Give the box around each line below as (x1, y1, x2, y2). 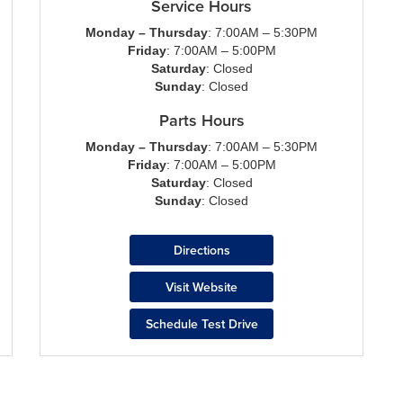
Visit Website (166, 278, 237, 296)
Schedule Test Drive (145, 315, 258, 333)
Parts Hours (158, 109, 245, 131)
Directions (173, 241, 230, 259)
